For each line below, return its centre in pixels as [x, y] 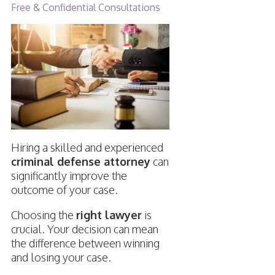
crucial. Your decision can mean [84, 229]
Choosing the [43, 215]
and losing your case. [61, 258]
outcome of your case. [64, 190]
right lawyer [109, 215]
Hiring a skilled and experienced [87, 148]
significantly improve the [69, 176]
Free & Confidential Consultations [85, 8]
